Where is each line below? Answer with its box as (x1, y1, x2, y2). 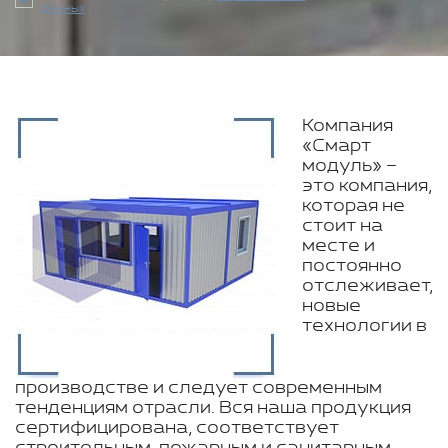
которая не (302, 196, 405, 216)
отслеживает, (302, 276, 433, 296)
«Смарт (302, 136, 371, 156)
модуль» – (302, 156, 397, 176)
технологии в (302, 316, 427, 336)
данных (41, 3, 86, 15)
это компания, (302, 176, 432, 196)
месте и (302, 236, 375, 256)
